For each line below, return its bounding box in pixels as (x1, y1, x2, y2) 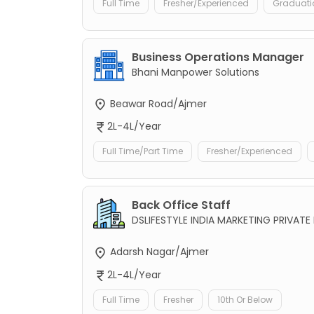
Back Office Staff (132, 197, 231, 214)
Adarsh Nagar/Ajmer (107, 245, 209, 259)
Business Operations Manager (132, 49, 304, 66)
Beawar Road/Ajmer (107, 97, 207, 111)
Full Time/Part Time (102, 145, 183, 158)
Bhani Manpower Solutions (132, 65, 259, 80)
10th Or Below (217, 293, 273, 306)
